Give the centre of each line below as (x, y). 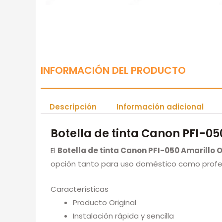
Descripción (73, 107)
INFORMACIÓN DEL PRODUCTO (113, 71)
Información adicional (160, 107)
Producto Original (105, 203)
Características (80, 189)
